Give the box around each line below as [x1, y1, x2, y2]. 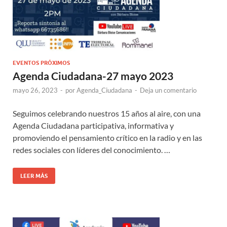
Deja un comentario [140, 86, 197, 95]
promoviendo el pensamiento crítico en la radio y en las [13, 133, 202, 143]
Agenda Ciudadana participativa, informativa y [13, 121, 174, 131]
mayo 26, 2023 [13, 86, 58, 95]
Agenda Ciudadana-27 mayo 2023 [13, 69, 173, 83]
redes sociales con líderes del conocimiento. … [13, 145, 170, 155]
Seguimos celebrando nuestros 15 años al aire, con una [13, 108, 201, 119]
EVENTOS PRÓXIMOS [13, 59, 70, 67]
